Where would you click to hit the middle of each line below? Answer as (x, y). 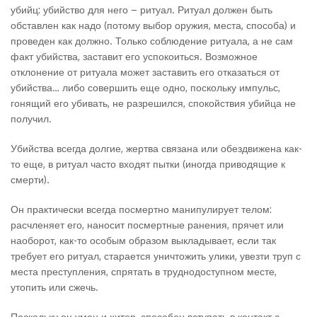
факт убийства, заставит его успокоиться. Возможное (134, 56)
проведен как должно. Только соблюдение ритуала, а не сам (152, 41)
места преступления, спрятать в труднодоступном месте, (144, 271)
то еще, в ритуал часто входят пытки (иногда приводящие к (148, 164)
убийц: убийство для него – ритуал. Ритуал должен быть (142, 10)
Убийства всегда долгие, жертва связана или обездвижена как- (156, 148)
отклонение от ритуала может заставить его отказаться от (145, 72)
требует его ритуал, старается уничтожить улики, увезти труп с (156, 256)
